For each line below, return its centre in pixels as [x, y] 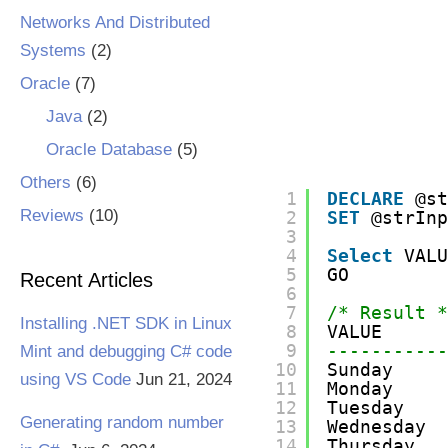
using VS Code [75, 379]
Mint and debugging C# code [126, 351]
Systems [53, 50]
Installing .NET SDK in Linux [126, 323]
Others [45, 182]
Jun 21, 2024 [184, 379]
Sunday [360, 369]
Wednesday [377, 426]
